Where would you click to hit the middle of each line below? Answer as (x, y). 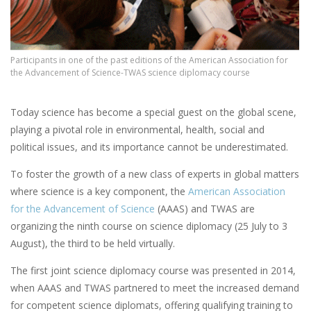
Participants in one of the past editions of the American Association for (149, 60)
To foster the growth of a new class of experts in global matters (155, 174)
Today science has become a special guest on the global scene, (153, 112)
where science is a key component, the (99, 191)
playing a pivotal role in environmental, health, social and (137, 129)
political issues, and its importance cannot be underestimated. (149, 146)
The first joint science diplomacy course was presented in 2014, (153, 270)
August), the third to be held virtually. (93, 243)
